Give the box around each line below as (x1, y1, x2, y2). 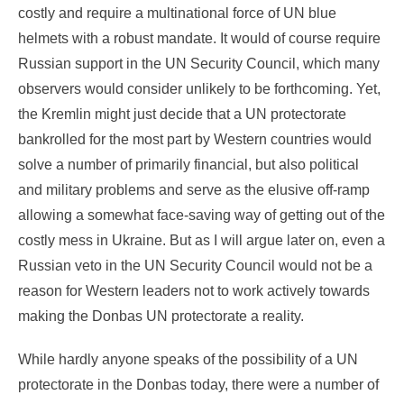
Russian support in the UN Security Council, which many (18, 56, 380, 72)
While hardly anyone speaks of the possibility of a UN (18, 352, 358, 368)
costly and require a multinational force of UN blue (18, 5, 336, 22)
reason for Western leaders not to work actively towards (18, 283, 370, 299)
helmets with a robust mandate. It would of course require (18, 31, 381, 47)
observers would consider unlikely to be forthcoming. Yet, (18, 81, 381, 97)
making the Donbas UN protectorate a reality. (18, 308, 304, 325)
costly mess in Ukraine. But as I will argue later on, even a (18, 233, 385, 249)
